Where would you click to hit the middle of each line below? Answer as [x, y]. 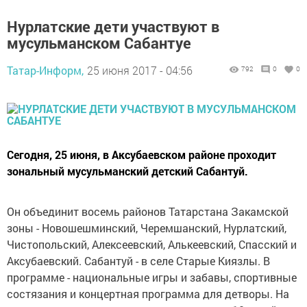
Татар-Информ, [45, 70]
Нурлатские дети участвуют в [113, 26]
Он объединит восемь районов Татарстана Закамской [148, 211]
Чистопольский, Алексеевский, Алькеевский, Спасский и [152, 244]
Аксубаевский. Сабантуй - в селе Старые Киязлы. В [138, 261]
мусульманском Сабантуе [99, 43]
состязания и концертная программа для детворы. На [148, 294]
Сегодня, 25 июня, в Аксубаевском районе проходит [142, 155]
